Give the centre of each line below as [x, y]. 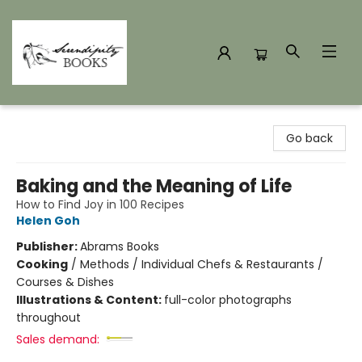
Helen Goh [48, 221]
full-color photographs [228, 300]
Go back [309, 138]
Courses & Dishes [65, 282]
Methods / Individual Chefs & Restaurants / [202, 264]
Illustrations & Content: [90, 300]
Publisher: [48, 246]
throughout [48, 318]
